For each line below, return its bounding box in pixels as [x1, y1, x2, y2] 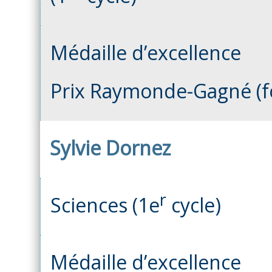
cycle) [166, 191, 221, 218]
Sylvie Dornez [50, 134, 171, 161]
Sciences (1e [50, 191, 160, 218]
